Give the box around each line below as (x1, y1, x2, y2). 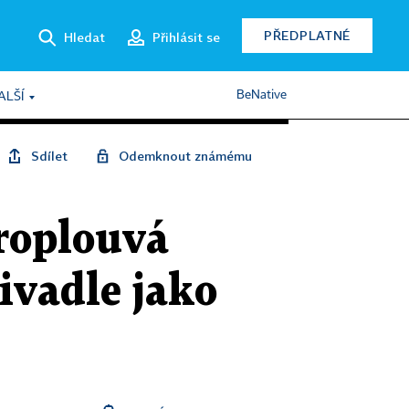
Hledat (64, 28, 105, 45)
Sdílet (31, 148, 68, 163)
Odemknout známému (119, 148, 252, 163)
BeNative (236, 89, 287, 101)
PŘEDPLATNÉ (264, 27, 351, 43)
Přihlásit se (152, 28, 220, 45)
